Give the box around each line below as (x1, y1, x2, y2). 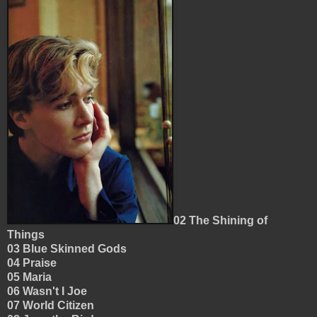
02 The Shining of (173, 214, 267, 227)
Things (7, 229, 50, 241)
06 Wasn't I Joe (7, 285, 90, 298)
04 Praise (7, 257, 59, 270)
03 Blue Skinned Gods (7, 243, 129, 255)
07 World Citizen (7, 299, 97, 312)
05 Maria (7, 271, 54, 284)
